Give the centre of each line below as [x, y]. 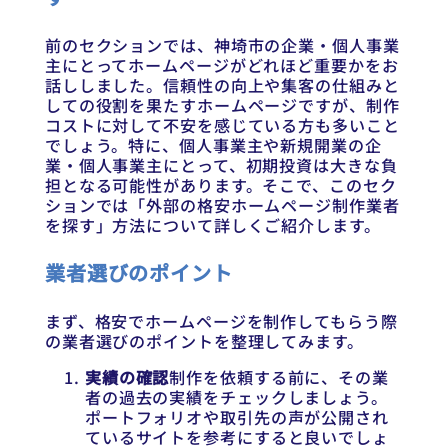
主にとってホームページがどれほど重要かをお [221, 64]
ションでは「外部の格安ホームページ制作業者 [222, 204]
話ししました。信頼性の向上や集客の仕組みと [222, 84]
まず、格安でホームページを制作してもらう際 [221, 321]
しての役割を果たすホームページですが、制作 [222, 104]
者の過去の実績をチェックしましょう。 [236, 397]
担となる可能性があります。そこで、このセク [220, 184]
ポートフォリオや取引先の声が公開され [236, 417]
